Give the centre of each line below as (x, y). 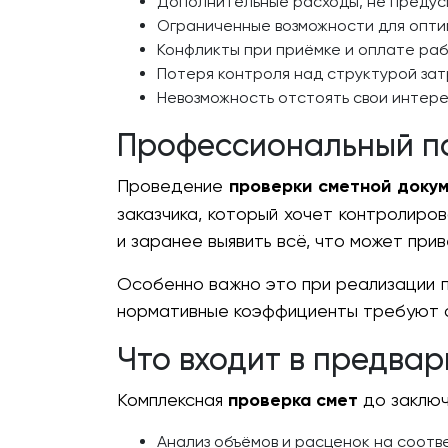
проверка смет (293, 400)
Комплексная (172, 400)
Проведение (173, 186)
